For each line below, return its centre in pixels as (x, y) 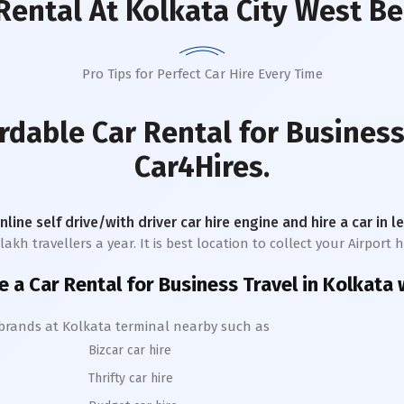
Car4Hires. (202, 167)
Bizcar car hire (130, 350)
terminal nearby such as (191, 326)
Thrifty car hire (131, 378)
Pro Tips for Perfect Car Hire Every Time (202, 74)
